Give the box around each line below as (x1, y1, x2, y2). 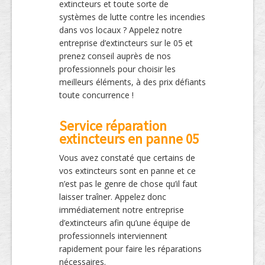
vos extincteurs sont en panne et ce (59, 164, 196, 176)
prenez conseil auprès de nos (59, 50, 171, 62)
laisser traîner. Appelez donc (59, 190, 166, 202)
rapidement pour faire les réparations (59, 243, 202, 254)
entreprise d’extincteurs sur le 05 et (59, 37, 193, 49)
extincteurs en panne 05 (59, 130, 199, 147)
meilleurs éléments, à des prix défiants (59, 76, 206, 88)
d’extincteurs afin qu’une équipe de (59, 216, 190, 228)
